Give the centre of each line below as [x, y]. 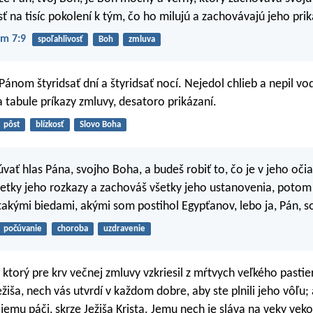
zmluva [141, 39]
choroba [72, 228]
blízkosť [50, 125]
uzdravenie [124, 228]
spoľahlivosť [60, 39]
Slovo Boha [100, 125]
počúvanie [22, 228]
